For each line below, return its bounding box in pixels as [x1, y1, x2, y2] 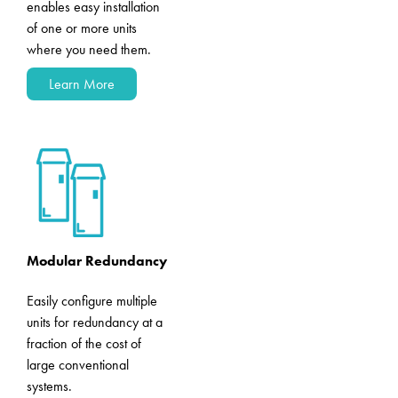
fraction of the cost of [27, 334, 141, 353]
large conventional [27, 355, 129, 374]
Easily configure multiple [27, 291, 157, 310]
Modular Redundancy [27, 251, 167, 270]
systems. [27, 377, 72, 395]
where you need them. [27, 40, 151, 59]
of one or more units [27, 19, 137, 37]
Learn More [49, 75, 115, 93]
